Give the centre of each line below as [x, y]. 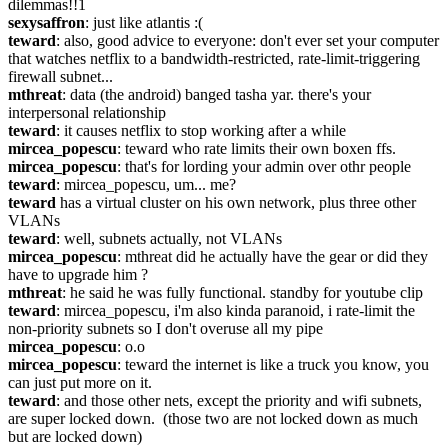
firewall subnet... [60, 76]
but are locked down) [75, 436]
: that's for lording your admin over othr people [264, 166]
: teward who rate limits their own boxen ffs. [256, 148]
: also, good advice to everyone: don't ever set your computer [247, 40]
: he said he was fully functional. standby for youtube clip [242, 292]
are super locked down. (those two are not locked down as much [213, 418]
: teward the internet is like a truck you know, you [273, 364]
